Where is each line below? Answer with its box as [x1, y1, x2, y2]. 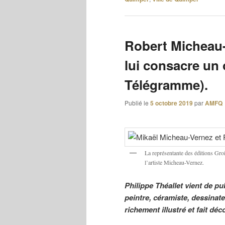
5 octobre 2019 [150, 98, 193, 108]
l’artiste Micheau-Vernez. [145, 158, 204, 166]
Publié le [125, 98, 150, 107]
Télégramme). [125, 75, 208, 94]
